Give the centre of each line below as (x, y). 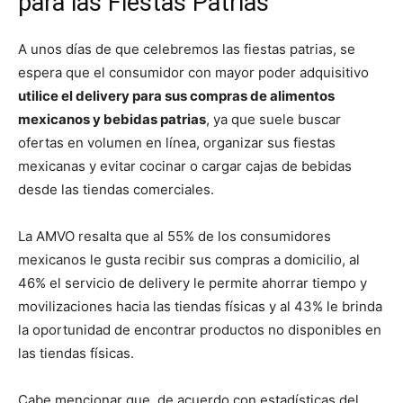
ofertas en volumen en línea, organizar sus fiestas (177, 142)
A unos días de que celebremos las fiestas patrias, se (187, 49)
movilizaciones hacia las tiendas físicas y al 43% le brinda (200, 306)
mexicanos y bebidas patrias (112, 119)
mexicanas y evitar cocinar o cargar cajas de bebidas (185, 166)
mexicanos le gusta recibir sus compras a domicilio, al (189, 259)
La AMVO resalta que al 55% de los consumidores (175, 236)
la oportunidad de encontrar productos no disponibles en (200, 329)
